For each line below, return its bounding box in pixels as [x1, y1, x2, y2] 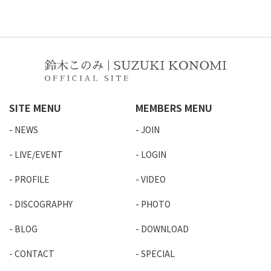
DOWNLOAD [141, 223, 189, 235]
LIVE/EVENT [15, 148, 63, 161]
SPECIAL [141, 247, 175, 260]
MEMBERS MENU [135, 100, 212, 116]
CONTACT [15, 247, 54, 260]
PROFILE [15, 173, 50, 186]
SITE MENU [9, 100, 61, 116]
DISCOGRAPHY [15, 198, 73, 211]
